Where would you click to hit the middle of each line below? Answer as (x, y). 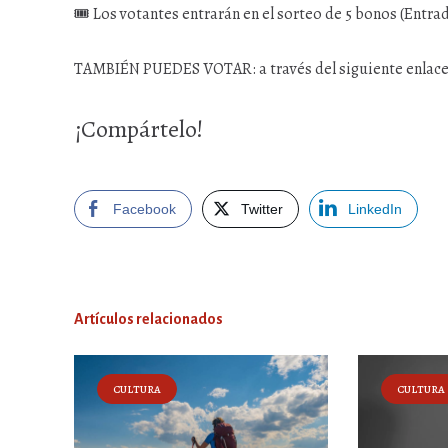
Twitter (262, 209)
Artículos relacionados (148, 319)
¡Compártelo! (138, 129)
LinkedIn (375, 209)
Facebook (144, 209)
